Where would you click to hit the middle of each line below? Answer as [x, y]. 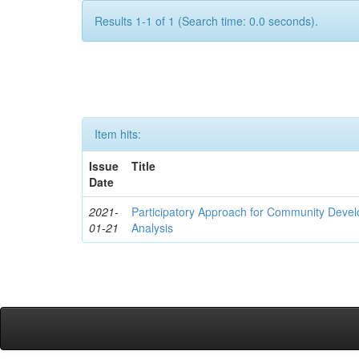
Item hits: [118, 134]
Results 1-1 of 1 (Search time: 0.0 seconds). [206, 21]
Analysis [153, 228]
